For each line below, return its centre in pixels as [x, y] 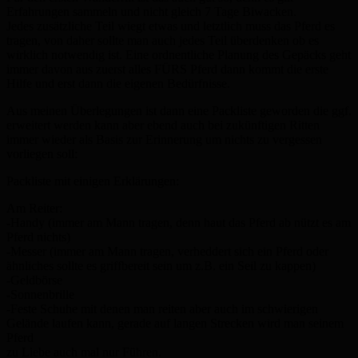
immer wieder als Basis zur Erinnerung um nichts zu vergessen [164, 139]
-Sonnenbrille [40, 294]
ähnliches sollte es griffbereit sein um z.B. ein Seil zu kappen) [161, 265]
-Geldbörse [34, 280]
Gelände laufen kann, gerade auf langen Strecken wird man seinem [175, 323]
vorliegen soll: [42, 153]
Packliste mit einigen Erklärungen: [93, 181]
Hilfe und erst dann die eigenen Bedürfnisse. [118, 83]
